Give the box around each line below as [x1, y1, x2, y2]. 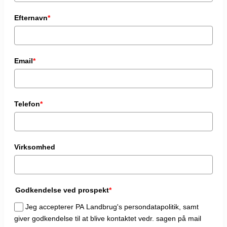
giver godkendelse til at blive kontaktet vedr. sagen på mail [14, 214, 201, 223]
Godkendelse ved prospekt [15, 186, 109, 195]
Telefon [14, 100, 40, 108]
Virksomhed [14, 143, 55, 152]
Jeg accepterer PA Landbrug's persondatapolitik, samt [25, 203, 199, 211]
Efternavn [14, 14, 48, 22]
